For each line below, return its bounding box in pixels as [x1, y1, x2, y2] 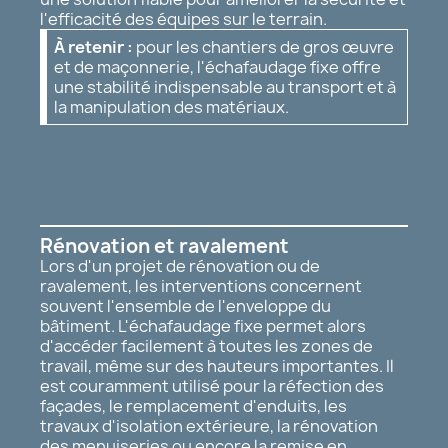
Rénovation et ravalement [40, 232, 289, 259]
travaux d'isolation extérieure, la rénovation [40, 414, 378, 437]
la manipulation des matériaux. [54, 95, 289, 118]
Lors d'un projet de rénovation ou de [40, 254, 320, 277]
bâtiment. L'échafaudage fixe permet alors [40, 314, 366, 337]
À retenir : [54, 35, 133, 58]
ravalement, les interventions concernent [40, 274, 362, 297]
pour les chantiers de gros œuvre [133, 35, 394, 58]
